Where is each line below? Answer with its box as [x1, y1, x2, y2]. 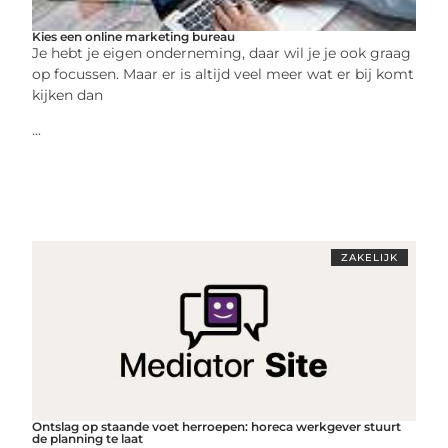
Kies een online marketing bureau [32, 28, 236, 44]
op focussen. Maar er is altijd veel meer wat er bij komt [32, 64, 415, 83]
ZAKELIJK [340, 250, 398, 264]
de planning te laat [32, 430, 144, 446]
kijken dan [32, 85, 104, 104]
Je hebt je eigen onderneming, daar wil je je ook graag [32, 43, 412, 62]
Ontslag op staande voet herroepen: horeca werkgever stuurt [32, 418, 402, 434]
